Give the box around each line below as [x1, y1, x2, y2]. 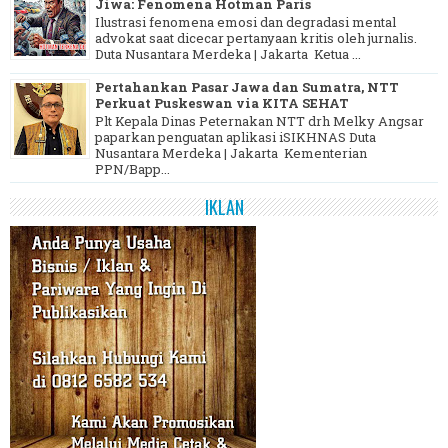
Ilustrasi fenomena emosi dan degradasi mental [95, 13, 396, 32]
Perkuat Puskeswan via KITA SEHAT [95, 93, 349, 112]
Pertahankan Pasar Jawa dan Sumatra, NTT [95, 77, 399, 96]
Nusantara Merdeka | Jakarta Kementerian [95, 144, 367, 163]
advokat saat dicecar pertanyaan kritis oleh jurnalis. [95, 29, 417, 48]
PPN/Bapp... [95, 160, 170, 179]
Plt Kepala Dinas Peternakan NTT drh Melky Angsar [95, 112, 424, 131]
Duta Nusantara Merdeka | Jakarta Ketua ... [95, 45, 361, 64]
